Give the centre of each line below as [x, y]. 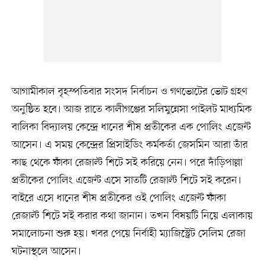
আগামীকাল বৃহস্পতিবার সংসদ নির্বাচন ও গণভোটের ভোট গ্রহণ [129, 92]
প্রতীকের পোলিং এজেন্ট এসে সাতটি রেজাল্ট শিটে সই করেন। [126, 181]
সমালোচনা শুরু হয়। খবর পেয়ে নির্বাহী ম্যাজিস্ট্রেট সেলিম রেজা [128, 234]
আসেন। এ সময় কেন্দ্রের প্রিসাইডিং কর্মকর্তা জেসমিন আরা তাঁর [130, 145]
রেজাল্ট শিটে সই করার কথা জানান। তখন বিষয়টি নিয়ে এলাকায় [132, 216]
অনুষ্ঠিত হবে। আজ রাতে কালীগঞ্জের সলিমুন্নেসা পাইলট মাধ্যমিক [132, 110]
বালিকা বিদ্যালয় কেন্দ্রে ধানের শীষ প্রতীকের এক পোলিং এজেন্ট [131, 127]
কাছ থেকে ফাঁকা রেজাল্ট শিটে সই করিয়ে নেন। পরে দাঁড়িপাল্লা [127, 163]
